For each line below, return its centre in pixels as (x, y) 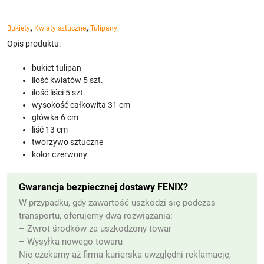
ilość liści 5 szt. (59, 93)
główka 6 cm (55, 118)
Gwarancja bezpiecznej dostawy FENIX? (103, 187)
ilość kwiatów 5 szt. (67, 80)
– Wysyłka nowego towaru (71, 241)
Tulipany (104, 29)
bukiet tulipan (57, 68)
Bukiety (19, 29)
